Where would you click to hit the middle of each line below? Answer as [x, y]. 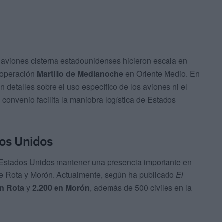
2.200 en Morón [61, 187]
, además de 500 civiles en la [141, 187]
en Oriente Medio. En [162, 74]
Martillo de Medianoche [80, 74]
